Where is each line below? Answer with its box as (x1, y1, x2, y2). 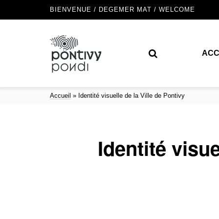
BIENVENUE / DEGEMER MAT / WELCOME (50, 6, 195, 13)
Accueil (50, 92, 71, 99)
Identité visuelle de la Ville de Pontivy (78, 92, 185, 99)
